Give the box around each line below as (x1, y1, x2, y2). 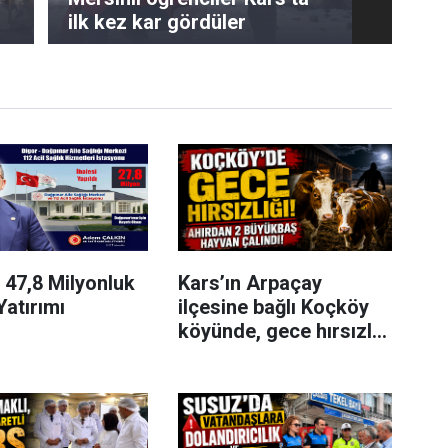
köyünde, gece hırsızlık (177, 318, 388, 343)
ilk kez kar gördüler (68, 9, 247, 34)
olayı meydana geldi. (177, 342, 364, 367)
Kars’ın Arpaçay (177, 270, 322, 295)
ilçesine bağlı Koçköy (177, 294, 369, 319)
